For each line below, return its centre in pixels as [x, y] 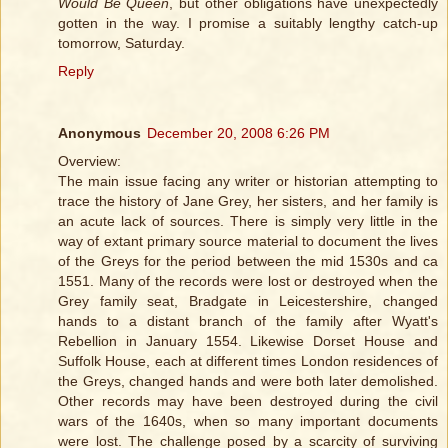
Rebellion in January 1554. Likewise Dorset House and [248, 340]
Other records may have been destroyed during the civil [248, 400]
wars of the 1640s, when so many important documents [248, 420]
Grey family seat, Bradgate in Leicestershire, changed [248, 300]
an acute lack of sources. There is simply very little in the [248, 220]
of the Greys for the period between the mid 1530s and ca [248, 260]
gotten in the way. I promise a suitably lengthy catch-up [248, 22]
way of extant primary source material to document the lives [248, 240]
